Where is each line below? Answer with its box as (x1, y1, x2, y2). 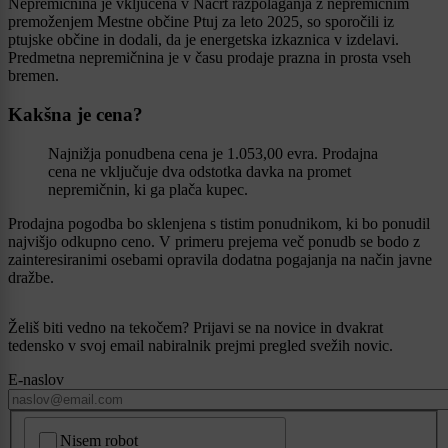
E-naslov (8, 370, 64, 388)
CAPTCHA (26, 417, 103, 435)
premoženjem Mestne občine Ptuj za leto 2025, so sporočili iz (8, 13, 394, 31)
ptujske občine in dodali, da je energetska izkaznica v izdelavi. (8, 31, 399, 49)
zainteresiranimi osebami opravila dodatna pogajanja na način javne (8, 250, 432, 268)
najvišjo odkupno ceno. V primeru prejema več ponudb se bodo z (8, 232, 420, 250)
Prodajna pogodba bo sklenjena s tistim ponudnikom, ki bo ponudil (8, 214, 430, 232)
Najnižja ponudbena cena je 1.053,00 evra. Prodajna (48, 144, 378, 162)
